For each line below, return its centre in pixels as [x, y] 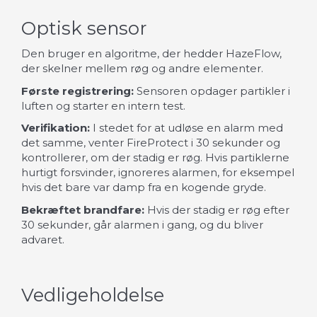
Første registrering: [77, 91]
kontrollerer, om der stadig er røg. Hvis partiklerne [155, 158]
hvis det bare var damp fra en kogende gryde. [144, 188]
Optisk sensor [84, 28]
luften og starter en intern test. [103, 105]
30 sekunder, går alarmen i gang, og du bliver [142, 224]
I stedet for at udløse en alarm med [186, 128]
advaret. [43, 239]
